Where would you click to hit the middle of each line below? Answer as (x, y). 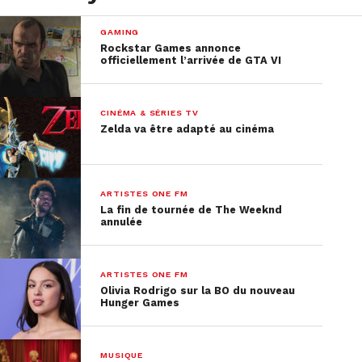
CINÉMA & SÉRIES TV (149, 113)
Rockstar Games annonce (171, 48)
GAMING (120, 32)
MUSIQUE (122, 355)
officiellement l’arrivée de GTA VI (191, 60)
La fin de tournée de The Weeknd (192, 210)
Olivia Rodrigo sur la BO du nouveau (198, 290)
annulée (122, 222)
